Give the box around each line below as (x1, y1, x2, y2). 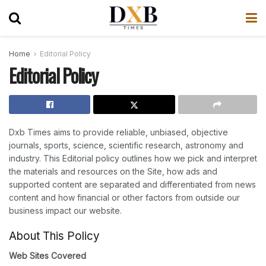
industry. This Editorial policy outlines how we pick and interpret (9, 153, 257, 163)
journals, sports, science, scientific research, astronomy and (9, 140, 243, 150)
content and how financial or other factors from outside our (9, 192, 240, 202)
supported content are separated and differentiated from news (9, 179, 256, 189)
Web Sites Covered (9, 251, 86, 261)
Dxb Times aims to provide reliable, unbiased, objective (9, 127, 228, 137)
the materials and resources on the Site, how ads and (9, 166, 217, 176)
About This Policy (9, 229, 100, 243)
